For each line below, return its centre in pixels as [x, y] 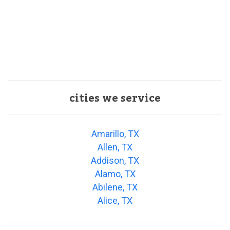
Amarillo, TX [115, 134]
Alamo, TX [115, 174]
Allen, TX [115, 147]
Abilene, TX [115, 187]
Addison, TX [115, 161]
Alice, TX [115, 201]
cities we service [115, 99]
